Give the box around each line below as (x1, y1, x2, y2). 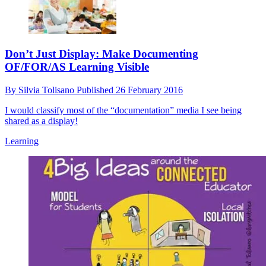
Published (77, 84, 116, 95)
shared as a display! (5, 115, 78, 126)
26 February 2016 (116, 84, 183, 95)
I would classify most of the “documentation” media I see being (5, 104, 242, 115)
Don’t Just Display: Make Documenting (5, 47, 198, 60)
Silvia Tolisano (18, 84, 77, 95)
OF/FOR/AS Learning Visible (5, 60, 149, 73)
